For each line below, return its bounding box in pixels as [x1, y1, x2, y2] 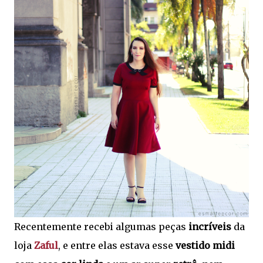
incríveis [188, 220, 231, 232]
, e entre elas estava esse [58, 239, 176, 251]
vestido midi [176, 239, 235, 251]
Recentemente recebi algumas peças [14, 220, 188, 232]
